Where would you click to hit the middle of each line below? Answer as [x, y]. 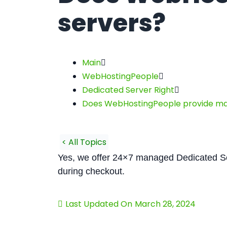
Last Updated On [99, 204]
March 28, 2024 [165, 204]
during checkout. [91, 171]
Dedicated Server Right [128, 90]
